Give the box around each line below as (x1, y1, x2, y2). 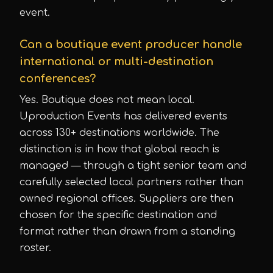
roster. (19, 243, 51, 253)
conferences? (19, 73, 96, 85)
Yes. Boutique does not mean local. (19, 94, 194, 105)
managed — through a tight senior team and (19, 160, 247, 171)
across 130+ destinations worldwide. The (19, 127, 219, 138)
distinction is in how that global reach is (19, 144, 219, 155)
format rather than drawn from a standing (19, 226, 235, 237)
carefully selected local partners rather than (19, 177, 244, 188)
